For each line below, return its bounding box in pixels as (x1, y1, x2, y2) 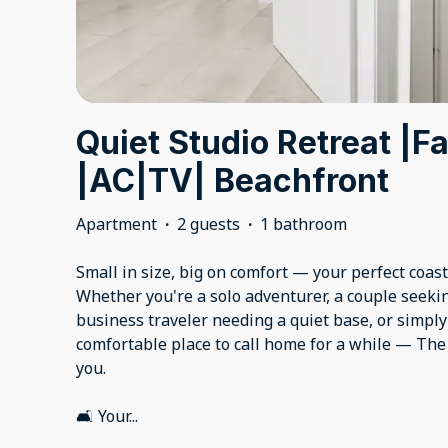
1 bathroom (260, 213, 347, 236)
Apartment (76, 213, 157, 236)
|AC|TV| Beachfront (76, 161, 389, 201)
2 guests (177, 213, 240, 236)
